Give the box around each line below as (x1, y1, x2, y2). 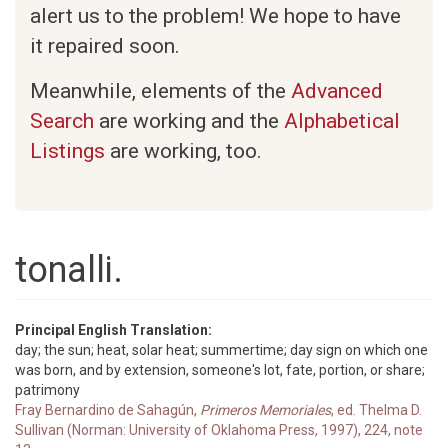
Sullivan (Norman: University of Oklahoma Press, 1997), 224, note (15, 422, 423, 438)
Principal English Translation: (15, 322, 215, 338)
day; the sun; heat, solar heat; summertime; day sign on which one (15, 342, 428, 358)
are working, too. (105, 139, 262, 163)
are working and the (94, 109, 284, 133)
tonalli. (15, 249, 123, 291)
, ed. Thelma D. (331, 402, 422, 418)
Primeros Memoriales (200, 402, 331, 418)
